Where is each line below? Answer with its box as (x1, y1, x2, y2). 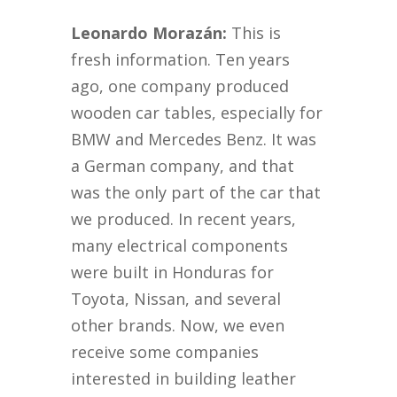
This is (227, 22, 282, 44)
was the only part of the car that (71, 182, 322, 204)
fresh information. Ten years (71, 49, 291, 71)
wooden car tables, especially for (71, 102, 323, 124)
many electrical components (71, 235, 289, 257)
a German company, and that (71, 155, 295, 177)
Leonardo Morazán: (71, 22, 228, 44)
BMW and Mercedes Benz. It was (71, 128, 317, 151)
